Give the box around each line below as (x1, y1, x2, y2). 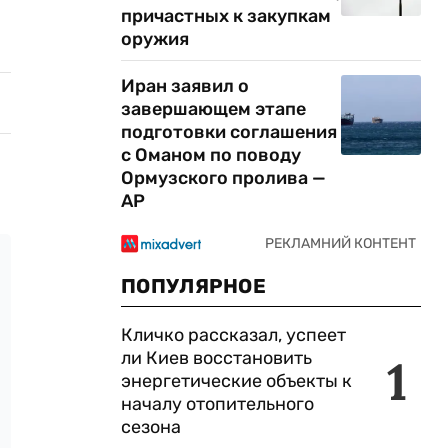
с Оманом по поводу (121, 144, 301, 166)
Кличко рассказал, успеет (121, 324, 346, 346)
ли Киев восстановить (121, 347, 312, 369)
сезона (121, 416, 181, 438)
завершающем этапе (121, 98, 306, 120)
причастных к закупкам (121, 5, 331, 27)
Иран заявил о (121, 75, 249, 97)
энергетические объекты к (121, 370, 352, 392)
